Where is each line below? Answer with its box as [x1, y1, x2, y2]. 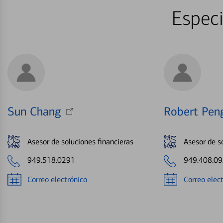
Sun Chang [7, 105, 61, 119]
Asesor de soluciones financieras [27, 136, 133, 146]
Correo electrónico [27, 174, 87, 184]
